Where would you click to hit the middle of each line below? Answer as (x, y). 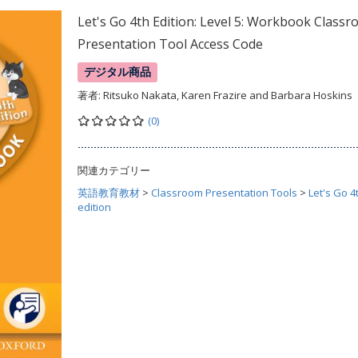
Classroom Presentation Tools (224, 193)
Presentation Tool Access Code (170, 44)
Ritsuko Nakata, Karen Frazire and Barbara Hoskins (228, 95)
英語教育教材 (109, 193)
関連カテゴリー (114, 170)
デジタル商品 (118, 72)
